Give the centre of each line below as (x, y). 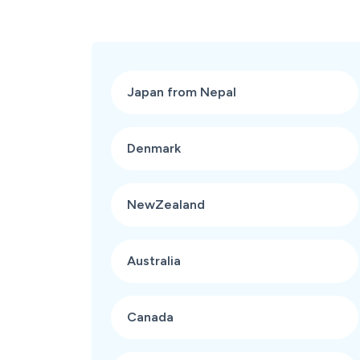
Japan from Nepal (180, 92)
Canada (149, 317)
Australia (152, 261)
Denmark (152, 148)
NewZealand (164, 205)
